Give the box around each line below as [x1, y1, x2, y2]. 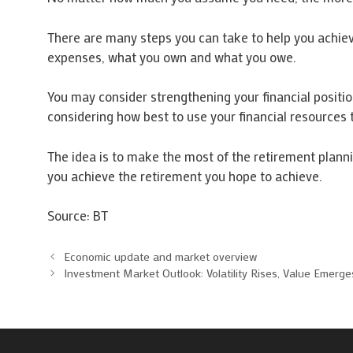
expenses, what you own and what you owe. [46, 47, 296, 65]
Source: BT [46, 206, 108, 225]
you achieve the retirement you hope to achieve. [46, 166, 322, 184]
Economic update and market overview [64, 248, 258, 264]
